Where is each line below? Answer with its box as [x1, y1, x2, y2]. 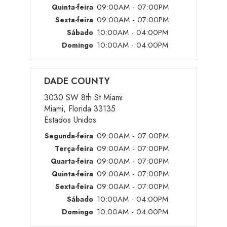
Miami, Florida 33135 [44, 103, 116, 115]
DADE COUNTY [44, 74, 110, 88]
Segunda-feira [45, 131, 93, 141]
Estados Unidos [44, 114, 96, 126]
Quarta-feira [51, 156, 93, 166]
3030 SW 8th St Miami [44, 92, 123, 103]
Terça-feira [55, 143, 93, 154]
